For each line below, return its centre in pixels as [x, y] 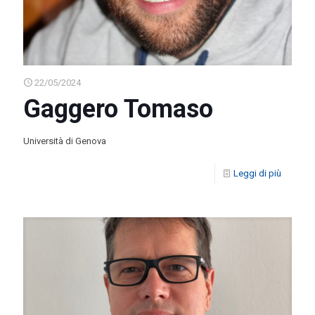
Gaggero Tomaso [118, 109]
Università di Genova [65, 141]
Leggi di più [257, 173]
